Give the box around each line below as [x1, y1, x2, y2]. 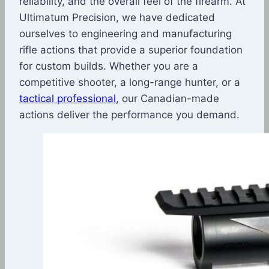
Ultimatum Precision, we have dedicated [19, 11, 215, 24]
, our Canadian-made [116, 92, 219, 105]
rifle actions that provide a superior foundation [19, 44, 243, 56]
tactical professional [19, 92, 116, 105]
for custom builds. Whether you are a [19, 60, 198, 73]
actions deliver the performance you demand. [19, 109, 240, 121]
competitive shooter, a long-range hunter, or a [19, 76, 240, 89]
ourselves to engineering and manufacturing [19, 28, 232, 40]
